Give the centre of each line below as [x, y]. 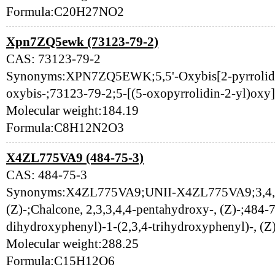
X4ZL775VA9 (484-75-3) [75, 158]
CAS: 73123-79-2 [53, 59]
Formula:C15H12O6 [60, 261]
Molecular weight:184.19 [72, 110]
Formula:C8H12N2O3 [65, 128]
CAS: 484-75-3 [47, 175]
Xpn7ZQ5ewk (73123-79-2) [82, 42]
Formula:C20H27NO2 [65, 12]
